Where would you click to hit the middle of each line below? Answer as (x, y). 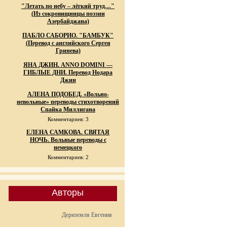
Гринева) (68, 51)
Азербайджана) (68, 21)
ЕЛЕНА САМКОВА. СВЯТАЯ (68, 132)
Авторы (67, 193)
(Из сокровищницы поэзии (68, 14)
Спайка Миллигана (68, 109)
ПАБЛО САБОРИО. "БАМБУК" (68, 35)
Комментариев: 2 (68, 157)
